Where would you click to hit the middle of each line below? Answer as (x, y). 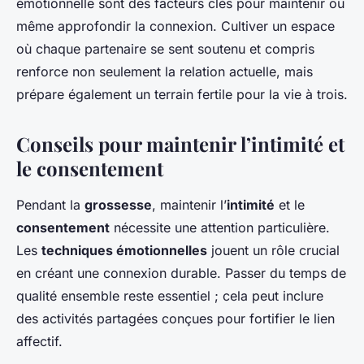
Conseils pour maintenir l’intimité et (180, 144)
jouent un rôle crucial (273, 250)
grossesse (118, 205)
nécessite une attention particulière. (220, 227)
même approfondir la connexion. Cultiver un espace (175, 26)
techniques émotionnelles (124, 250)
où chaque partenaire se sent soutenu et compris (165, 49)
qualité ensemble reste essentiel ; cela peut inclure (170, 296)
